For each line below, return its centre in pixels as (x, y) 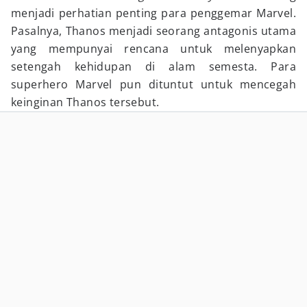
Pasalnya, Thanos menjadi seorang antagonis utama (153, 31)
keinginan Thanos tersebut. (85, 102)
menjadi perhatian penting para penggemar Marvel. (153, 13)
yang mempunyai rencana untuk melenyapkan (153, 49)
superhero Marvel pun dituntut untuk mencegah (153, 84)
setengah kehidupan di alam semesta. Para (153, 66)
